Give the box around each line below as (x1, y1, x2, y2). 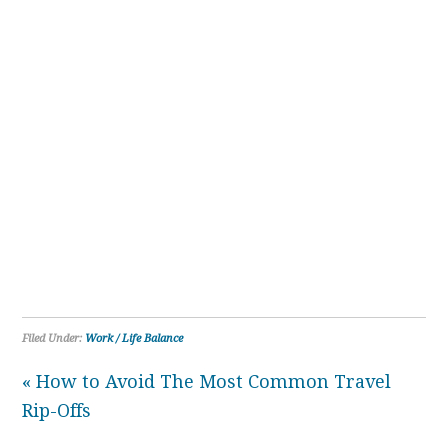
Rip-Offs (22, 399, 92, 421)
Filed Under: (22, 331, 86, 345)
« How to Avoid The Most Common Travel (22, 370, 392, 392)
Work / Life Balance (85, 331, 184, 345)
